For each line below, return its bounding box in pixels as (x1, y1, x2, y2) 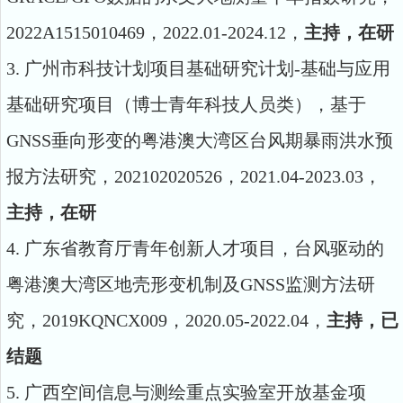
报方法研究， (6, 166, 114, 186)
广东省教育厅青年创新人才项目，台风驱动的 (24, 238, 384, 258)
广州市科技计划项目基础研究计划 (24, 58, 294, 78)
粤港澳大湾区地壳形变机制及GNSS (6, 274, 285, 294)
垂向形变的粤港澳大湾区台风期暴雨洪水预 (51, 130, 393, 150)
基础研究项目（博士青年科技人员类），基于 (6, 94, 366, 114)
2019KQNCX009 (42, 310, 167, 330)
